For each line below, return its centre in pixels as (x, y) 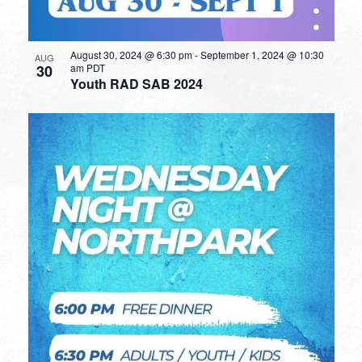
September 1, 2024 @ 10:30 (262, 54)
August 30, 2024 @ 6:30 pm (131, 54)
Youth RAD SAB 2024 (136, 83)
